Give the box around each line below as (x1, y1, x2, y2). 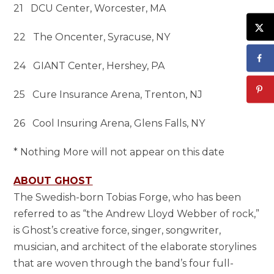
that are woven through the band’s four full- (13, 257, 234, 269)
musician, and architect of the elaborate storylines (13, 240, 257, 253)
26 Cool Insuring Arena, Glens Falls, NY (13, 117, 206, 129)
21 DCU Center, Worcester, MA (13, 2, 166, 14)
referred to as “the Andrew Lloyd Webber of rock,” (13, 207, 260, 220)
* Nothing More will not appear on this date (13, 146, 225, 158)
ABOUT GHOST (13, 174, 93, 187)
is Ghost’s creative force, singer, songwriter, (13, 224, 221, 236)
